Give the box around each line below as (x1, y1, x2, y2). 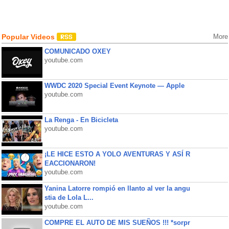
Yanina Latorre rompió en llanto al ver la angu (44, 185, 190, 192)
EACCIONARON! (44, 159, 96, 167)
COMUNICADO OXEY (44, 48, 111, 55)
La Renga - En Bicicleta (44, 116, 118, 124)
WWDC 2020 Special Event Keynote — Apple (44, 82, 185, 89)
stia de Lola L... (44, 194, 94, 201)
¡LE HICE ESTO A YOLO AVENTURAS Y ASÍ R (44, 150, 190, 158)
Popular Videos (1, 33, 57, 41)
